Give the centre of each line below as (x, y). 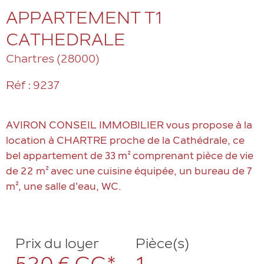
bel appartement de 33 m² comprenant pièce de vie (130, 157)
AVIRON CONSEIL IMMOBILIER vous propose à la (129, 126)
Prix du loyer (57, 245)
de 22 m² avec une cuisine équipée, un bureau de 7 (129, 172)
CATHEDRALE (66, 41)
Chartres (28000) (53, 60)
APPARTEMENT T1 (84, 19)
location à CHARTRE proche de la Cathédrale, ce (125, 142)
